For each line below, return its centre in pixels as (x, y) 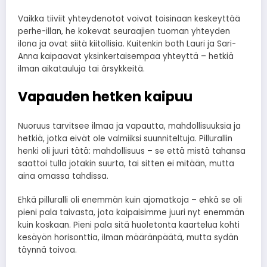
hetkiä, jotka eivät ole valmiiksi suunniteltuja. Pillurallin (125, 139)
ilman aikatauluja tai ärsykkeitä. (81, 69)
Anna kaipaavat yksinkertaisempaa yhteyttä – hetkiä (126, 57)
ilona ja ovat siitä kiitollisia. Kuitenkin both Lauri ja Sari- (127, 44)
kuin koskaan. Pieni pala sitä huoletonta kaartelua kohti (129, 225)
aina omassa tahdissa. (63, 176)
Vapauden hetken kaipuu (105, 96)
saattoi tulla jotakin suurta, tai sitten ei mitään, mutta (126, 164)
